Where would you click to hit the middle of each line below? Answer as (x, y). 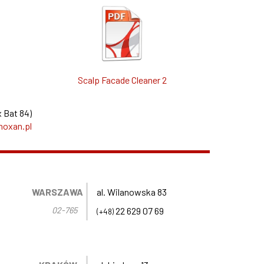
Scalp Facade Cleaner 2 (122, 80)
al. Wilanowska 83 (132, 192)
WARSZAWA (57, 192)
